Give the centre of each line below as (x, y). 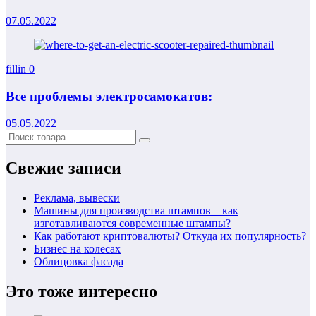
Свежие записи (63, 168)
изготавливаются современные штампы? (132, 224)
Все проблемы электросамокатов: (109, 96)
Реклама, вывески (77, 198)
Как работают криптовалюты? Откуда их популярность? (170, 236)
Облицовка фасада (79, 262)
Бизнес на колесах (77, 249)
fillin (17, 68)
